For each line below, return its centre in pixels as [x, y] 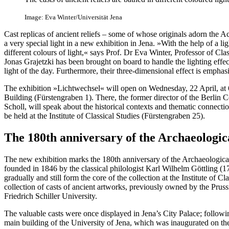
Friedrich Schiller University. [51, 196]
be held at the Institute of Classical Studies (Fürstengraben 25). [105, 116]
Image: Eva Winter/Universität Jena [73, 17]
